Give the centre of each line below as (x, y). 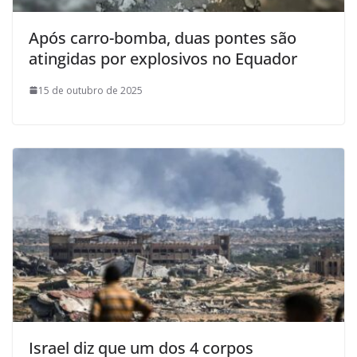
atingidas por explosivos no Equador (163, 58)
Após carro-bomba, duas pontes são (163, 37)
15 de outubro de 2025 (90, 90)
